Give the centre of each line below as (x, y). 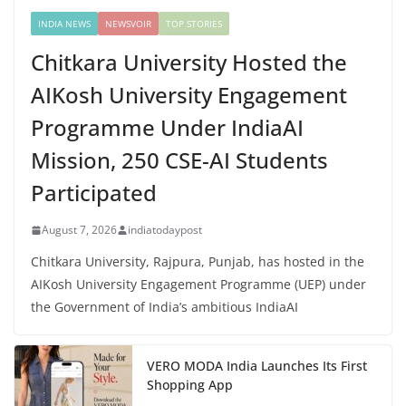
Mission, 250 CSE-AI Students (179, 160)
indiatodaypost (165, 230)
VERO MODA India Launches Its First (257, 366)
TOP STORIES (194, 24)
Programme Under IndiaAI (167, 128)
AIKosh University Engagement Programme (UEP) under (198, 285)
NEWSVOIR (128, 24)
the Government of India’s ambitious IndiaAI (164, 307)
